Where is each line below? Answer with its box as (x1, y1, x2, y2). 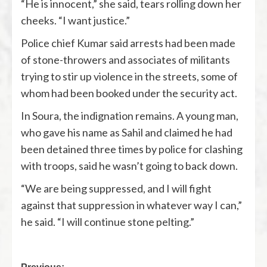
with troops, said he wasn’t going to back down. (21, 159, 238, 172)
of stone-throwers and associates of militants (21, 52, 230, 66)
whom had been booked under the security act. (21, 86, 237, 100)
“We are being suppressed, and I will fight (21, 181, 212, 195)
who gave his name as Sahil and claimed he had (21, 125, 232, 139)
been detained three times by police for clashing (21, 142, 243, 156)
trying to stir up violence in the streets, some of (21, 69, 238, 83)
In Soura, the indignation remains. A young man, (21, 108, 238, 122)
